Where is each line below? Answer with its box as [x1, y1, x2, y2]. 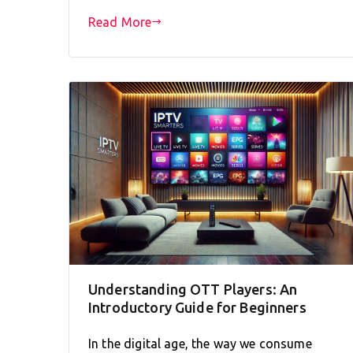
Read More [88, 14, 152, 29]
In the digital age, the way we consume [88, 336, 312, 351]
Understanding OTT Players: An [88, 281, 298, 297]
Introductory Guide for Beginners [88, 299, 307, 315]
